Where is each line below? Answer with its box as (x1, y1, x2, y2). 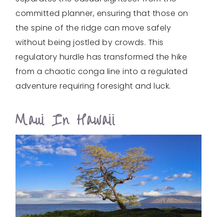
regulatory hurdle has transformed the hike (15, 51, 187, 63)
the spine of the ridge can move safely (15, 22, 171, 34)
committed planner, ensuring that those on (15, 8, 188, 19)
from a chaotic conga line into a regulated (15, 66, 187, 77)
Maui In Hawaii (15, 108, 116, 134)
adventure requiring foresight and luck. (15, 80, 171, 92)
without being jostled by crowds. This (15, 37, 164, 48)
